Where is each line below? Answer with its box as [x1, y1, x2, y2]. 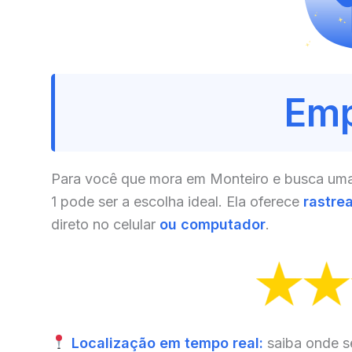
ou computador [159, 216, 266, 233]
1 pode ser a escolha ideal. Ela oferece [51, 193, 303, 211]
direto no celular [51, 216, 159, 233]
